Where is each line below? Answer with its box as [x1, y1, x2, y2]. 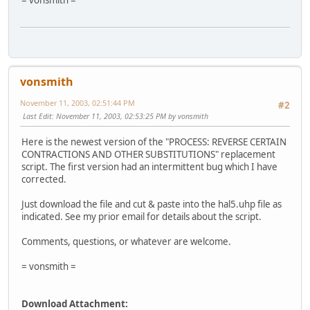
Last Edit [23, 110, 52, 121]
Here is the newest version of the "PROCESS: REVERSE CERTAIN [21, 136, 286, 149]
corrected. [21, 173, 66, 186]
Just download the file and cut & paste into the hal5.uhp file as [21, 198, 282, 211]
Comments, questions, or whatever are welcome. [21, 235, 231, 248]
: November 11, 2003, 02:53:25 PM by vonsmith [52, 110, 208, 121]
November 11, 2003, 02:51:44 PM [20, 97, 135, 108]
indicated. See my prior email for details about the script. [21, 210, 262, 224]
